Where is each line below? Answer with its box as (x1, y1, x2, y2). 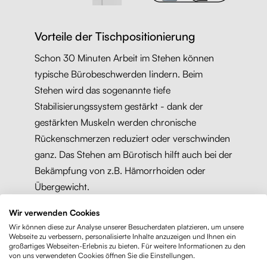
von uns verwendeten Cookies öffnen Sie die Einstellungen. (9, 251, 195, 260)
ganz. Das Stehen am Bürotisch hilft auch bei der (34, 148, 232, 160)
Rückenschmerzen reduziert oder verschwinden (34, 132, 230, 144)
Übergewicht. (34, 180, 89, 193)
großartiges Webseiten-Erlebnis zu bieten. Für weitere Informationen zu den (9, 241, 246, 250)
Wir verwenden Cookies (9, 207, 100, 218)
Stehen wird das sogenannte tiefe (34, 83, 170, 96)
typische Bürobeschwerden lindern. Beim (34, 67, 203, 80)
